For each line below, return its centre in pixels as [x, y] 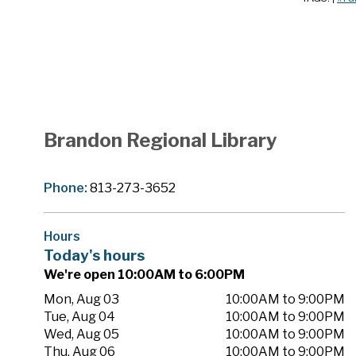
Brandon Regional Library [161, 141]
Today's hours [94, 256]
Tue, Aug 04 [80, 317]
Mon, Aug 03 [82, 300]
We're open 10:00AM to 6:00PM [144, 275]
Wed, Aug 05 [82, 335]
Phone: [67, 188]
